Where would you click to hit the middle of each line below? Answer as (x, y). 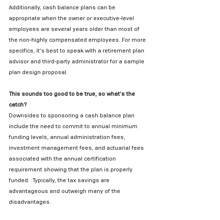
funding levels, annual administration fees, (68, 137)
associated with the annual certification (63, 159)
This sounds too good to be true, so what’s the (73, 94)
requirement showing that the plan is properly (71, 169)
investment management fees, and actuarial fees (77, 148)
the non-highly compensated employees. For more (78, 40)
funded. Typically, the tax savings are (60, 180)
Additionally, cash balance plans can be (63, 7)
